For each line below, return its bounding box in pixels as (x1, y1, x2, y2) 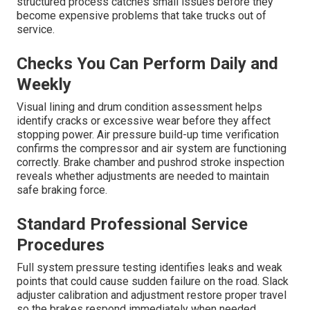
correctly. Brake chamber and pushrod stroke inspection (17, 156, 284, 170)
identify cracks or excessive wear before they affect (17, 114, 271, 128)
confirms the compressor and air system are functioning (17, 142, 286, 156)
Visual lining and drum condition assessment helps (17, 100, 262, 114)
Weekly (17, 75, 71, 95)
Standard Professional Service (17, 215, 248, 235)
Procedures (17, 235, 104, 255)
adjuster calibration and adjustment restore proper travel (17, 289, 286, 302)
